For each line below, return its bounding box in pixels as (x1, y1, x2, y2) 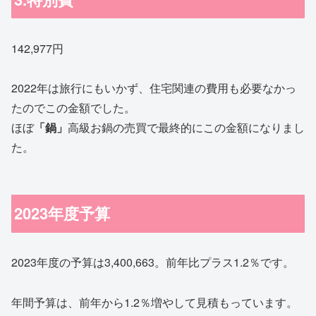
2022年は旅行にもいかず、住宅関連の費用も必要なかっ (11, 80, 296, 97)
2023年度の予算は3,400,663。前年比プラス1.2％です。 (11, 254, 294, 271)
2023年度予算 (14, 202, 111, 225)
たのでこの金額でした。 (11, 99, 135, 116)
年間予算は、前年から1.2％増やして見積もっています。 (11, 294, 298, 311)
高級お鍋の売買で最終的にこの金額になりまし (68, 119, 305, 136)
